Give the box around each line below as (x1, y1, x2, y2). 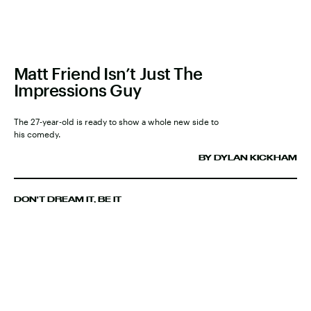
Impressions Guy (14, 79, 142, 100)
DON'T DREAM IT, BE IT (14, 194, 121, 203)
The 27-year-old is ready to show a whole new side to (14, 116, 219, 126)
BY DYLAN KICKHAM (199, 153, 297, 162)
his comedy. (14, 128, 60, 139)
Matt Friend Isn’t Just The (14, 62, 203, 83)
